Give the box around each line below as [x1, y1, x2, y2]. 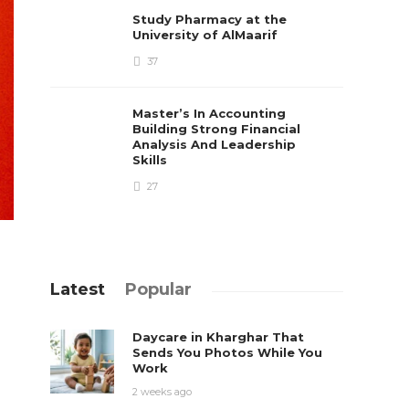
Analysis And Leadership [132, 137, 297, 152]
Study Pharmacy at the [132, 12, 288, 26]
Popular [125, 279, 193, 299]
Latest [50, 279, 106, 299]
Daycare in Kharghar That [132, 330, 305, 344]
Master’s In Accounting [132, 106, 287, 121]
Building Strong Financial [132, 121, 301, 136]
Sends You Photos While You [132, 345, 323, 360]
